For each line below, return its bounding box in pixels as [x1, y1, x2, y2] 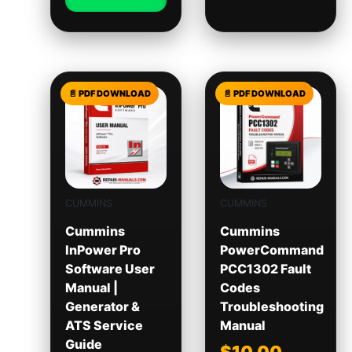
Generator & [64, 299, 140, 315]
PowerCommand [219, 242, 324, 258]
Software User [64, 261, 155, 277]
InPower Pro [64, 242, 141, 258]
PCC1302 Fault [219, 261, 311, 277]
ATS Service [64, 317, 143, 334]
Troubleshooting [219, 299, 324, 315]
